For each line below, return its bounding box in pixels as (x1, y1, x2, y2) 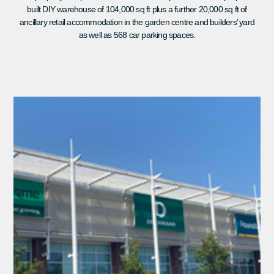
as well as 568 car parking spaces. (78, 29, 196, 40)
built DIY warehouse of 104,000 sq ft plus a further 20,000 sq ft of (27, 4, 247, 14)
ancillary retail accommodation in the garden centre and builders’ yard (19, 17, 254, 27)
